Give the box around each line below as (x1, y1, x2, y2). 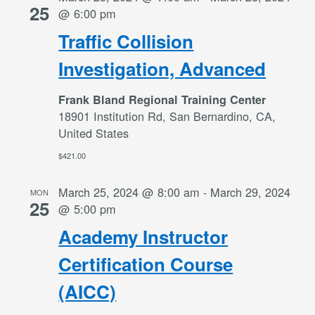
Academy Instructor (58, 224, 229, 250)
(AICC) (58, 278, 117, 305)
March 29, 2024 (210, 184, 291, 201)
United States (58, 124, 129, 142)
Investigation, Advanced (58, 56, 266, 82)
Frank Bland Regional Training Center (58, 91, 266, 108)
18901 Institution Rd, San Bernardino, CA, (58, 108, 276, 125)
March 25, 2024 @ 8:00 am (58, 184, 200, 201)
